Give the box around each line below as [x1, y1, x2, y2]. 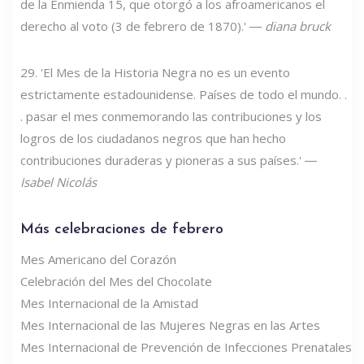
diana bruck [265, 17, 331, 34]
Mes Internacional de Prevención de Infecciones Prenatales [20, 338, 352, 355]
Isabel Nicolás [20, 173, 97, 190]
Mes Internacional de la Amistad [20, 294, 198, 311]
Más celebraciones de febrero [20, 221, 223, 237]
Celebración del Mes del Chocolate [20, 272, 212, 289]
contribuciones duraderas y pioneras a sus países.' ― [20, 151, 317, 168]
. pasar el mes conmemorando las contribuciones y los [20, 107, 322, 124]
